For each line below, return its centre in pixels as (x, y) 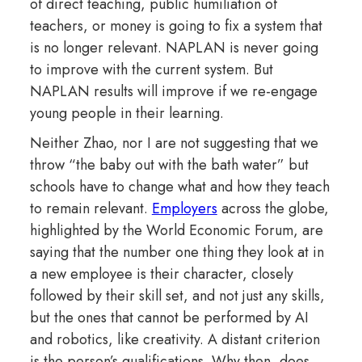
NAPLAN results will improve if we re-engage (173, 91)
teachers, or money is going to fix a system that (176, 25)
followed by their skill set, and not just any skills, (177, 295)
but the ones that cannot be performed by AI (169, 317)
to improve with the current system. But (151, 69)
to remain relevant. (90, 208)
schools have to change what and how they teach (179, 186)
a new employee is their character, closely (161, 274)
